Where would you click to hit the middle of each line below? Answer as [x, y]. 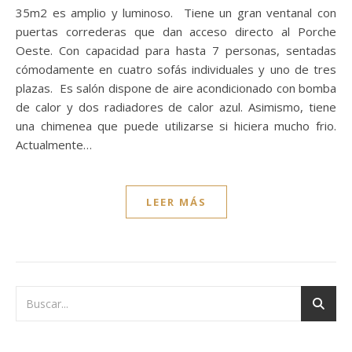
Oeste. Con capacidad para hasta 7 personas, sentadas [176, 50]
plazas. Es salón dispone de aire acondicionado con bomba [176, 88]
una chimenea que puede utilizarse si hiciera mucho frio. [176, 125]
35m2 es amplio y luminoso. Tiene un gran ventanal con [176, 12]
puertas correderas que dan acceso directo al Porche [176, 31]
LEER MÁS [176, 202]
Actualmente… [54, 144]
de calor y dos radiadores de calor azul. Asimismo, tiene [176, 106]
